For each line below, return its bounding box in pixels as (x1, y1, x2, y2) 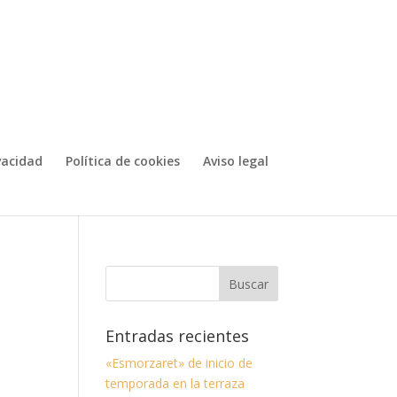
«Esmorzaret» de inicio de (105, 354, 253, 371)
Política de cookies (66, 152, 180, 169)
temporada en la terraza (105, 375, 245, 392)
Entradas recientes (105, 325, 250, 346)
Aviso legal (203, 152, 269, 169)
